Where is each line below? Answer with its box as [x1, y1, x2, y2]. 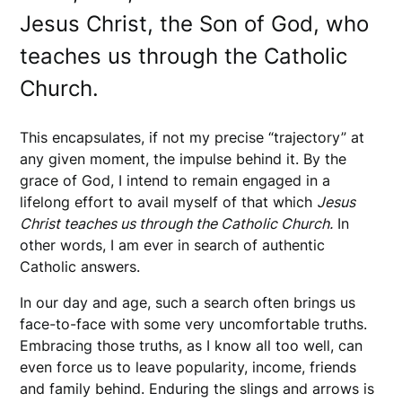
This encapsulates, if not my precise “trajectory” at [20, 127, 365, 146]
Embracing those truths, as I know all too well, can [20, 336, 363, 354]
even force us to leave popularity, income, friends [20, 357, 357, 376]
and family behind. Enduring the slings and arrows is [20, 379, 375, 398]
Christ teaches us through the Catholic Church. [20, 214, 334, 232]
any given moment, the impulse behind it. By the [20, 149, 347, 168]
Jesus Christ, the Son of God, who [20, 10, 370, 37]
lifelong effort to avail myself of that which [20, 192, 318, 211]
